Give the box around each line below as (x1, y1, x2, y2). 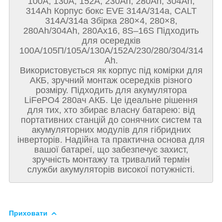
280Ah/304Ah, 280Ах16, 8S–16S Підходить (23, 25, 199, 36)
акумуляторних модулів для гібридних (31, 124, 191, 135)
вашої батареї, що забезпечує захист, (34, 144, 188, 155)
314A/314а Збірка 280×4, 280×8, (45, 15, 177, 26)
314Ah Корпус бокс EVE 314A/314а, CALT (25, 5, 197, 16)
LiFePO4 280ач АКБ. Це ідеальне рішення (24, 95, 198, 105)
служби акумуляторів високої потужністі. (27, 164, 195, 174)
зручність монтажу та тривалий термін (32, 154, 190, 165)
